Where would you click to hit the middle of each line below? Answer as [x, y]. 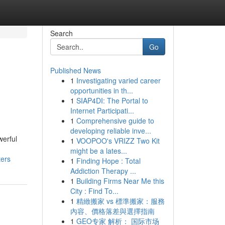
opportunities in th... [101, 90]
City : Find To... [94, 191]
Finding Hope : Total [108, 161]
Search [61, 33]
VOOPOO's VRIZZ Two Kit [118, 141]
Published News [75, 70]
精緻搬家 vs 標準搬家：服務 [120, 201]
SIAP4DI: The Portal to [112, 100]
